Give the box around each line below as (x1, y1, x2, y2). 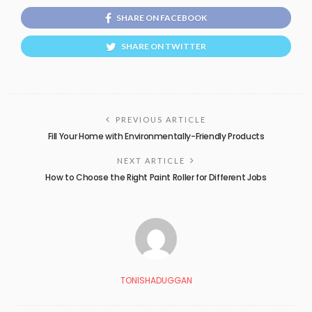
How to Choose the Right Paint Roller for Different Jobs (45, 171, 267, 183)
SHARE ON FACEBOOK (116, 12, 207, 23)
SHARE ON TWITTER (121, 40, 206, 52)
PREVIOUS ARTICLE (116, 114, 206, 124)
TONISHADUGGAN (120, 274, 192, 286)
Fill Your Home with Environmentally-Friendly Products (47, 130, 265, 142)
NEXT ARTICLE (117, 155, 185, 165)
